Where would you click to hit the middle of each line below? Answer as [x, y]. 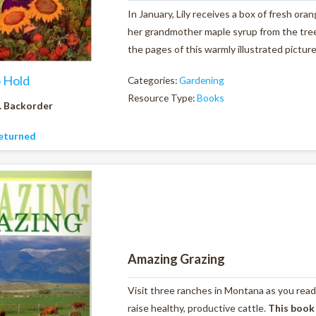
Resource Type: [162, 97]
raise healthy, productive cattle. [198, 308]
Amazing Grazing [176, 259]
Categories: [153, 80]
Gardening [202, 80]
